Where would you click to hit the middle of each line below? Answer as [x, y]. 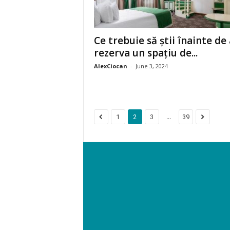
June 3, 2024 [151, 66]
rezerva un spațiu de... [146, 53]
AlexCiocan [110, 66]
